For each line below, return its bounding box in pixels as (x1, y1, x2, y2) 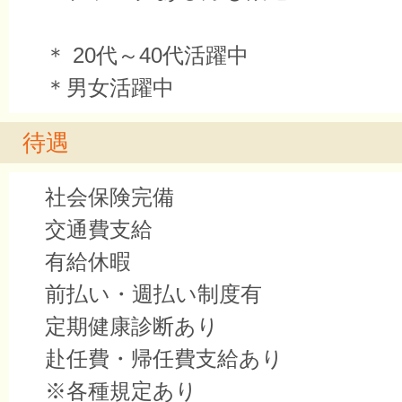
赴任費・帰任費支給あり (45, 346, 284, 371)
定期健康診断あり (45, 314, 219, 338)
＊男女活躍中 (45, 75, 174, 100)
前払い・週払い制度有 (45, 282, 262, 306)
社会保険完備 (45, 185, 174, 209)
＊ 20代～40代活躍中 (45, 43, 249, 67)
